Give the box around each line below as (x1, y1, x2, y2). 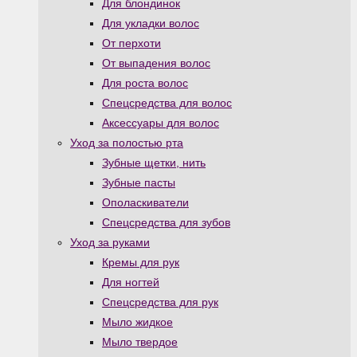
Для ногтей (102, 276, 159, 289)
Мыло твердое (102, 335, 178, 349)
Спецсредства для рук (102, 296, 218, 309)
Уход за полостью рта (70, 136, 183, 150)
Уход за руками (70, 236, 150, 249)
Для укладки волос (102, 17, 199, 30)
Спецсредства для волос (102, 96, 232, 110)
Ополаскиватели (102, 196, 189, 210)
